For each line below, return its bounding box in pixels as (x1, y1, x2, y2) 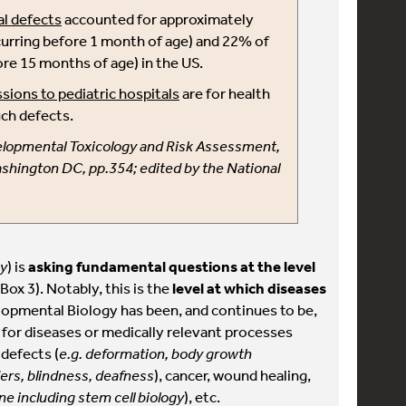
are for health (179, 83, 270, 102)
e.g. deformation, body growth (59, 343, 252, 362)
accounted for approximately (62, 9, 254, 28)
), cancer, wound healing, (154, 365, 311, 384)
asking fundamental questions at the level (28, 256, 315, 275)
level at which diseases (172, 278, 326, 297)
